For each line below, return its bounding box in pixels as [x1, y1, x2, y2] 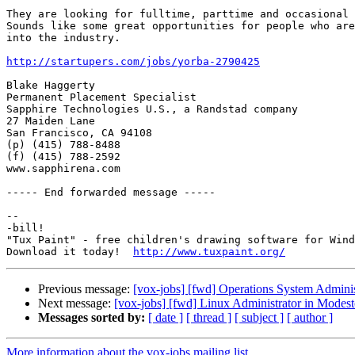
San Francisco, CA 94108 [6, 127, 152, 139]
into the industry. [6, 32, 127, 44]
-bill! [6, 222, 44, 235]
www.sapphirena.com [6, 162, 120, 175]
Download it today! [6, 246, 133, 258]
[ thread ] [186, 311, 231, 325]
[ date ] [148, 311, 183, 325]
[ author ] [287, 311, 333, 325]
